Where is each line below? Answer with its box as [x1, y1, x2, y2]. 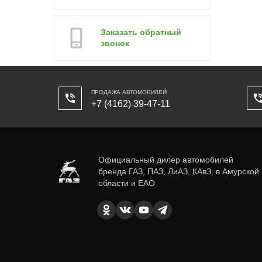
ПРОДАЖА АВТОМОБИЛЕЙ [91, 89, 167, 95]
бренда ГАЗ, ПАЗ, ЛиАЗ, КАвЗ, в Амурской [98, 167, 259, 176]
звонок [101, 39, 129, 48]
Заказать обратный [101, 27, 181, 37]
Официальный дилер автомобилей [98, 155, 233, 164]
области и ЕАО [98, 178, 155, 188]
